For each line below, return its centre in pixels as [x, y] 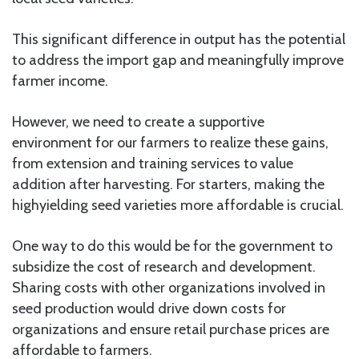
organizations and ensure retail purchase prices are [171, 330]
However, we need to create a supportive [138, 122]
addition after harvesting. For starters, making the [168, 185]
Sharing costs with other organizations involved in [169, 288]
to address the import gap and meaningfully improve [178, 61]
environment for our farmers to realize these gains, [170, 143]
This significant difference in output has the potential [179, 40]
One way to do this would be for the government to [172, 246]
